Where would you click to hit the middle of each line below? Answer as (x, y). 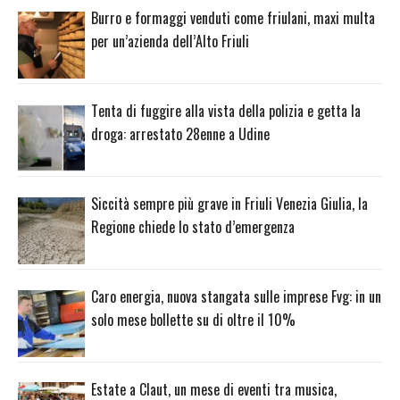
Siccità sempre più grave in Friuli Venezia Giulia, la (229, 203)
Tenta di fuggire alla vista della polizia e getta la (226, 111)
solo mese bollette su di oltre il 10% (193, 319)
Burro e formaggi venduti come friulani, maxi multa (233, 18)
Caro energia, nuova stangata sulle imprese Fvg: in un (236, 296)
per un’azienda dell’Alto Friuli (170, 42)
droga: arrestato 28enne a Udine (180, 134)
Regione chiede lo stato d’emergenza (193, 226)
